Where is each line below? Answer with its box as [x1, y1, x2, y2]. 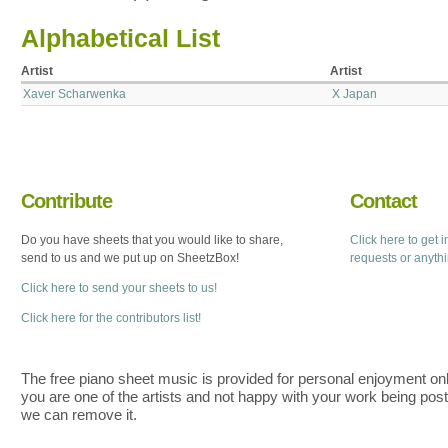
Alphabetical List [21, 24, 220, 52]
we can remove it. [20, 405, 137, 423]
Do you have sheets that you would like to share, [21, 233, 283, 247]
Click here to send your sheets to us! [21, 281, 217, 295]
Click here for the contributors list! [21, 311, 201, 325]
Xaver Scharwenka [23, 86, 127, 101]
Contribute [21, 190, 112, 212]
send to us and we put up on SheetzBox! [21, 251, 239, 265]
